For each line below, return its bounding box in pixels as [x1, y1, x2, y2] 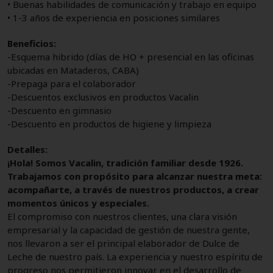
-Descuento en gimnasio [7, 104, 112, 116]
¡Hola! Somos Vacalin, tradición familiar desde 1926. [7, 156, 243, 169]
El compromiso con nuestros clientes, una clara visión [7, 210, 237, 222]
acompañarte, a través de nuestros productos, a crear [7, 183, 259, 196]
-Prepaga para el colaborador [7, 77, 136, 90]
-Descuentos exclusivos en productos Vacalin [7, 90, 199, 103]
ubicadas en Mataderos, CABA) [7, 63, 139, 76]
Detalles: [7, 143, 48, 155]
